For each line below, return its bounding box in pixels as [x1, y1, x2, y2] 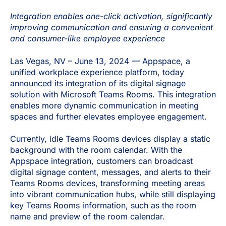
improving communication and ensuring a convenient [10, 22, 213, 33]
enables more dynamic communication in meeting [10, 100, 199, 110]
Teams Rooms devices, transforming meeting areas [10, 178, 205, 189]
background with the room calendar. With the [10, 145, 182, 155]
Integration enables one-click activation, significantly [10, 11, 212, 22]
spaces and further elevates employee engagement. [10, 111, 207, 122]
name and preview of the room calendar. [10, 211, 165, 222]
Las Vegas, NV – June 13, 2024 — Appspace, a [10, 55, 190, 66]
